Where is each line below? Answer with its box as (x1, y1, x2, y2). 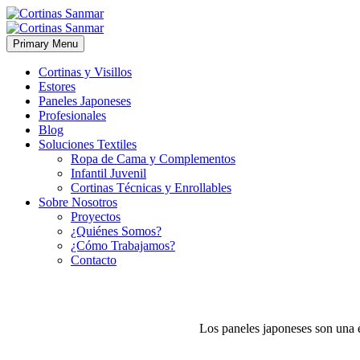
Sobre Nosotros (39, 195, 117, 209)
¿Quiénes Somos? (71, 224, 162, 238)
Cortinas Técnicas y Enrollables (71, 181, 231, 194)
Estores (39, 80, 76, 93)
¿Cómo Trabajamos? (71, 239, 175, 252)
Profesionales (39, 108, 106, 122)
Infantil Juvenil (71, 166, 146, 180)
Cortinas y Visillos (39, 65, 132, 79)
